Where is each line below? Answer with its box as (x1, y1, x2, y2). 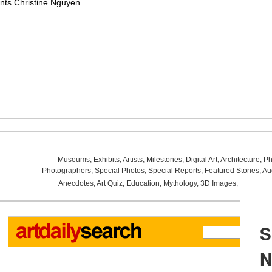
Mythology (163, 179, 197, 188)
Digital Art (185, 155, 217, 164)
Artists (122, 155, 143, 164)
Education (126, 179, 160, 188)
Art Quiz (96, 179, 123, 188)
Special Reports (148, 166, 201, 175)
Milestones (146, 155, 182, 164)
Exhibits (93, 155, 120, 164)
